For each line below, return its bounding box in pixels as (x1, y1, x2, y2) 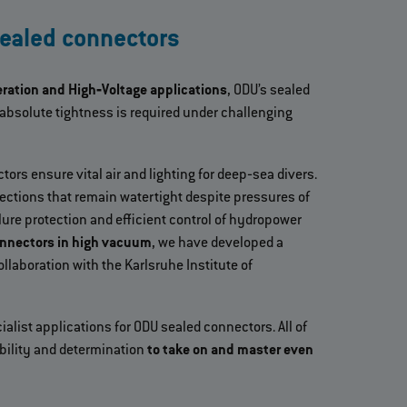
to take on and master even (144, 342, 313, 359)
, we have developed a (152, 234, 283, 252)
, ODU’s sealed (227, 82, 310, 99)
